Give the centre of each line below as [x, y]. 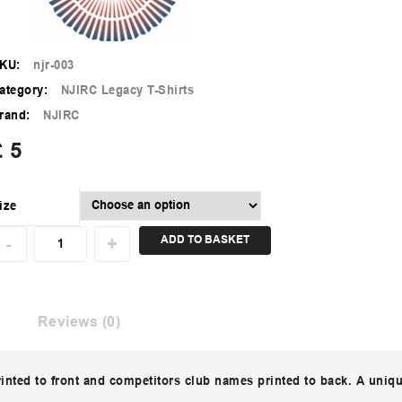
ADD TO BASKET [205, 241]
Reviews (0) [79, 323]
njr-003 [54, 66]
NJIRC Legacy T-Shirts [127, 91]
